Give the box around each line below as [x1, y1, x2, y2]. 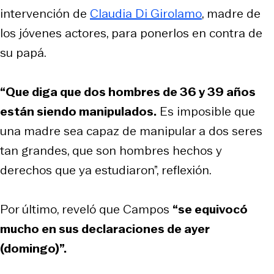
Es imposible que [157, 102, 255, 120]
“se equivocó [172, 200, 248, 218]
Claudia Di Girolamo [90, 4, 202, 22]
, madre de [202, 4, 261, 22]
